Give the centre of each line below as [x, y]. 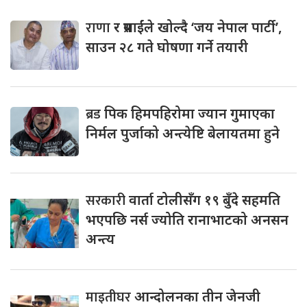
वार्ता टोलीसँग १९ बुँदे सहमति [205, 200]
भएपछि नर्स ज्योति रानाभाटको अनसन [187, 220]
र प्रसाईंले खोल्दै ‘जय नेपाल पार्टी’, [198, 27]
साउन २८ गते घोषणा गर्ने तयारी [167, 47]
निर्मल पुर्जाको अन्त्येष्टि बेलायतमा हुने [183, 134]
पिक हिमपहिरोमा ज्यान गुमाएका [189, 114]
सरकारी [107, 201]
